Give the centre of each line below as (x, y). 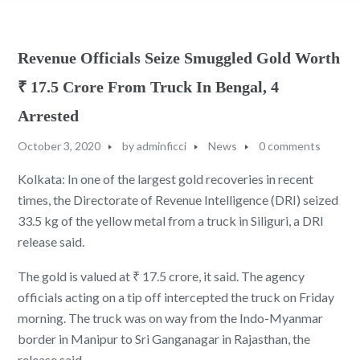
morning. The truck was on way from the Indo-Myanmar (171, 317)
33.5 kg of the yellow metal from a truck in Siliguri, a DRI (171, 220)
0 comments (290, 145)
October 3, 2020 (59, 145)
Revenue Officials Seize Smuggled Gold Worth (179, 57)
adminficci (162, 145)
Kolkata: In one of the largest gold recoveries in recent (166, 178)
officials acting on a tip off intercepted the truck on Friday (176, 297)
